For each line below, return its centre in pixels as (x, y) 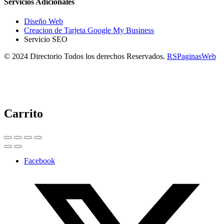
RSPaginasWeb (191, 56)
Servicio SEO (46, 39)
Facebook (39, 160)
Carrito (23, 114)
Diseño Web (43, 21)
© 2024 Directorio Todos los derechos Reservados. (85, 56)
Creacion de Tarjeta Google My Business (89, 30)
